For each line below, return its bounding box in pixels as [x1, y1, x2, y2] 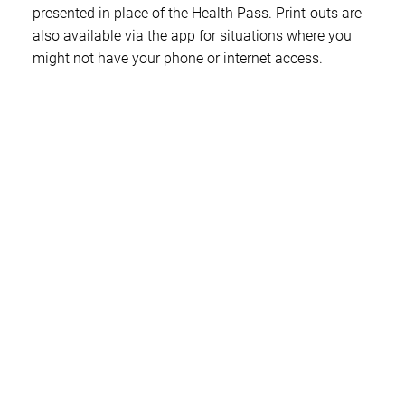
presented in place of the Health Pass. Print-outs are [33, 5, 362, 23]
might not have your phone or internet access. [33, 50, 323, 68]
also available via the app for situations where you [33, 27, 352, 45]
